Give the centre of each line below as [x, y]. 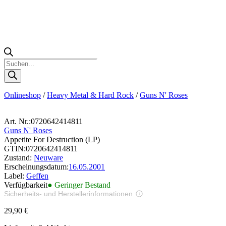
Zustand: [19, 157]
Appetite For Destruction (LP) [52, 139]
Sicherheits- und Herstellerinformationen [68, 193]
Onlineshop [22, 95]
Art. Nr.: [17, 121]
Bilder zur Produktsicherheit [61, 202]
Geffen [37, 176]
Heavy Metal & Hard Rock [90, 95]
